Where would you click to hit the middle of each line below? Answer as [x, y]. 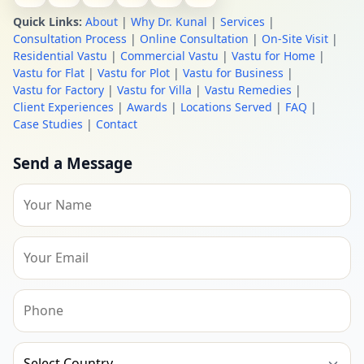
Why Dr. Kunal [169, 22]
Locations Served [226, 107]
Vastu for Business [233, 73]
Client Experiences [63, 107]
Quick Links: [48, 22]
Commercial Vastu [169, 56]
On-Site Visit [295, 39]
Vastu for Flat [49, 73]
